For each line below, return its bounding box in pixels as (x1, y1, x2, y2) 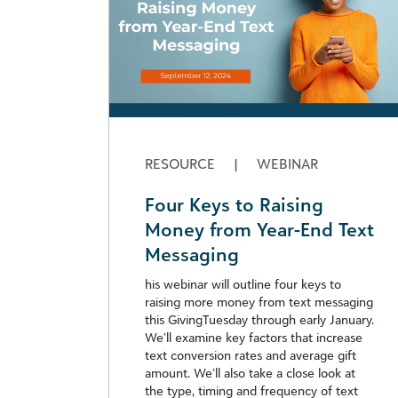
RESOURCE (145, 155, 219, 172)
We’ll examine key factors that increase (145, 330, 362, 345)
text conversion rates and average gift (145, 347, 356, 362)
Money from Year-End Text (145, 218, 374, 241)
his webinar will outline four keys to (145, 276, 341, 291)
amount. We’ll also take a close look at (145, 365, 355, 380)
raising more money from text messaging (145, 294, 373, 309)
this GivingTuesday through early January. (145, 312, 374, 327)
